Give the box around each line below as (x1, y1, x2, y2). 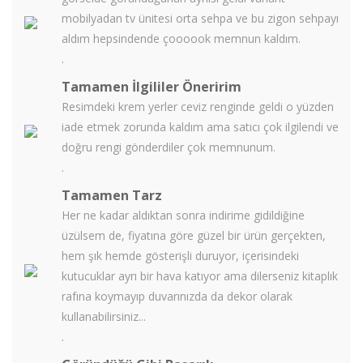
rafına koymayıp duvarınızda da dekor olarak (62, 288, 293, 304)
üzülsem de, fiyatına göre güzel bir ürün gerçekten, (62, 228, 326, 243)
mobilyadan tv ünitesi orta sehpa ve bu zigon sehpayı (62, 11, 339, 26)
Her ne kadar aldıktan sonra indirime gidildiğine (62, 207, 305, 223)
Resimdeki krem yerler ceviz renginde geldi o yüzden (62, 99, 334, 114)
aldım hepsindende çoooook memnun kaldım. (62, 31, 301, 46)
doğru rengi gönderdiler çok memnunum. (62, 139, 275, 155)
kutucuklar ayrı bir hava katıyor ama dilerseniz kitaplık (62, 268, 338, 284)
